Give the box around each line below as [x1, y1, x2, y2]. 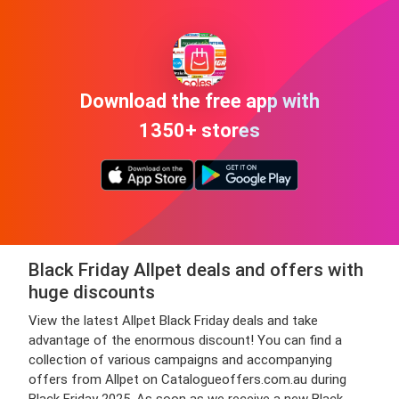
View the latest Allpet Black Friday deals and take [28, 313, 318, 329]
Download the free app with [79, 89, 320, 112]
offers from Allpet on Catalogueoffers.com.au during [28, 371, 346, 387]
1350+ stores [139, 118, 260, 142]
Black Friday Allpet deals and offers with [28, 259, 363, 281]
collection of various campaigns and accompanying [28, 352, 332, 368]
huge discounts [28, 281, 155, 303]
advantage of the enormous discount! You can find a [28, 332, 342, 348]
